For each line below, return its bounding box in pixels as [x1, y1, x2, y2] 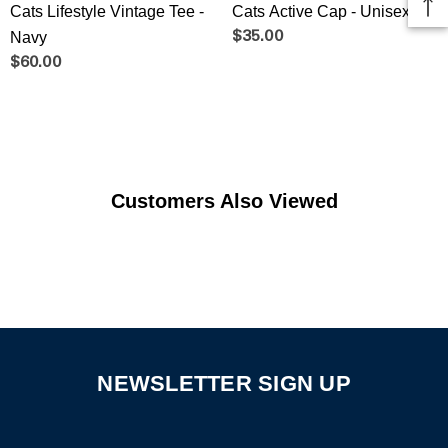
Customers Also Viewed [110, 189, 338, 212]
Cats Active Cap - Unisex [232, 2, 410, 20]
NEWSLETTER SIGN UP [97, 370, 351, 396]
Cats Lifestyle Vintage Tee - [10, 2, 204, 20]
